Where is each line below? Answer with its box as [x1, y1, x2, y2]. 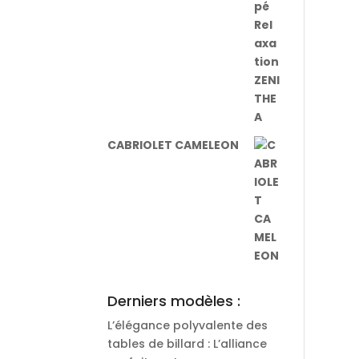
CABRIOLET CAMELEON [107, 137, 240, 153]
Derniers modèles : [107, 291, 241, 311]
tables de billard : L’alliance [107, 336, 268, 352]
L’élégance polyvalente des [107, 317, 268, 333]
